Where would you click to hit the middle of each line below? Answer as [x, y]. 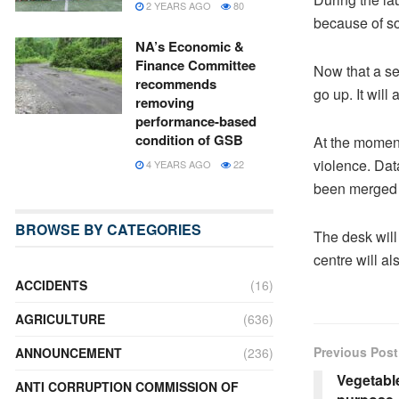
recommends [176, 84]
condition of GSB [189, 140]
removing [165, 102]
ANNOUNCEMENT [69, 353]
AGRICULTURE [60, 319]
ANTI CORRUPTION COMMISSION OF [127, 387]
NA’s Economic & [190, 46]
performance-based [196, 121]
